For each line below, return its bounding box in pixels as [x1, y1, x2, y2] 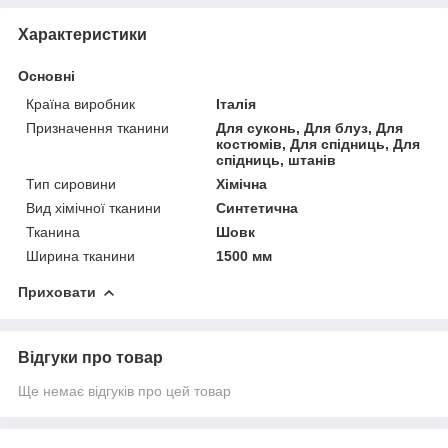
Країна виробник [26, 95, 135, 112]
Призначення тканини [26, 119, 169, 136]
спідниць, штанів [216, 151, 337, 168]
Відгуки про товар [18, 348, 163, 366]
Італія [216, 95, 257, 112]
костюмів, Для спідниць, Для [216, 135, 421, 152]
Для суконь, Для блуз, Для [216, 119, 404, 136]
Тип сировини [26, 175, 116, 192]
